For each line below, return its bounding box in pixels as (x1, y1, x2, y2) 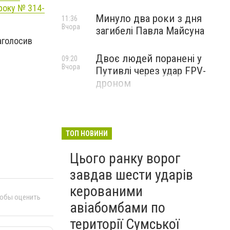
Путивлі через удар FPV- (95, 65, 206, 77)
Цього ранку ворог (70, 150, 181, 167)
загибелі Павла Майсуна (95, 25, 204, 37)
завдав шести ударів (70, 166, 193, 183)
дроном (95, 77, 131, 89)
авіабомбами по (70, 199, 165, 216)
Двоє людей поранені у (95, 52, 202, 65)
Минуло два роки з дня (95, 12, 202, 25)
